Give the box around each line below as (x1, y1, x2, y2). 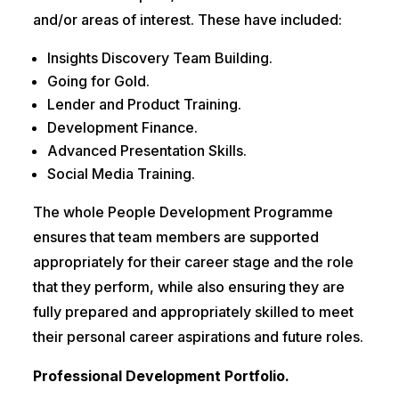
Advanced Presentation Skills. (46, 142, 247, 160)
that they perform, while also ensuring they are (32, 278, 345, 297)
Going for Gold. (46, 72, 150, 91)
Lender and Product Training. (46, 95, 241, 114)
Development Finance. (46, 118, 198, 137)
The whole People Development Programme (32, 203, 333, 222)
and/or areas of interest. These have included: (32, 11, 342, 29)
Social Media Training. (46, 165, 195, 183)
